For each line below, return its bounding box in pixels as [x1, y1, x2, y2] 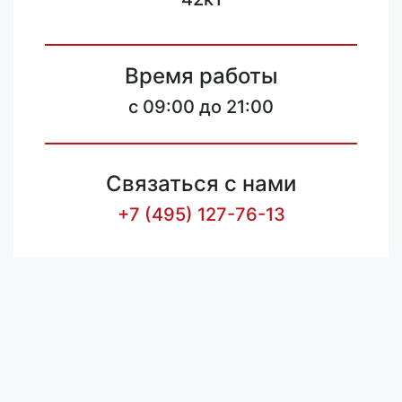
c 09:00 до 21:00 [128, 96, 274, 118]
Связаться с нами [106, 170, 296, 197]
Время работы [124, 63, 278, 89]
